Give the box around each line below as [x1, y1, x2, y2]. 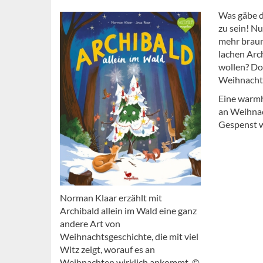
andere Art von [60, 218, 120, 230]
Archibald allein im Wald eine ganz [60, 205, 197, 217]
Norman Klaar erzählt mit [60, 192, 162, 204]
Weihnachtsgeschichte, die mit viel [60, 231, 198, 242]
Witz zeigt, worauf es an [60, 244, 155, 255]
